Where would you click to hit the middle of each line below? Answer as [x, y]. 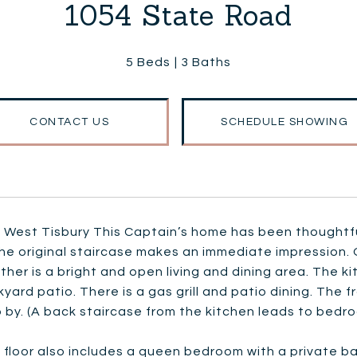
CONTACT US [69, 122]
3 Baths [206, 62]
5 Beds [148, 62]
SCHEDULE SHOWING [284, 122]
